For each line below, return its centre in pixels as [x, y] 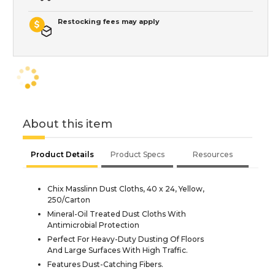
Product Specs [137, 155]
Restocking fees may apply [109, 22]
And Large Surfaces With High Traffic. [118, 250]
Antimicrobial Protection [93, 225]
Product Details [62, 155]
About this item [68, 124]
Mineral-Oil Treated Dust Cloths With [117, 214]
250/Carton [69, 200]
